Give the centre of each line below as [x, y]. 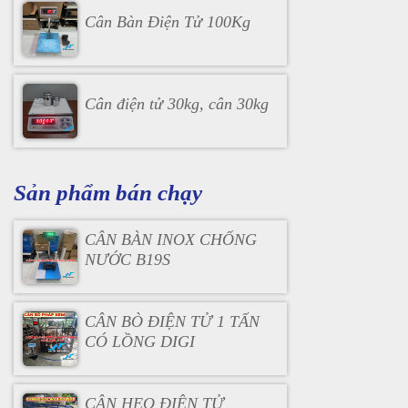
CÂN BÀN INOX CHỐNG [170, 239]
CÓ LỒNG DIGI [139, 341]
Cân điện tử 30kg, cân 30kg [176, 103]
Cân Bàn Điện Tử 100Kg [167, 21]
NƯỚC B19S [127, 259]
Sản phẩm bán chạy [108, 192]
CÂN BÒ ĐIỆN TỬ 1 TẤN [172, 321]
